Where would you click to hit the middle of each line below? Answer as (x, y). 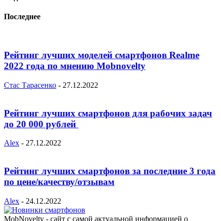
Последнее (22, 17)
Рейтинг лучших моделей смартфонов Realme (102, 55)
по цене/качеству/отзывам (59, 182)
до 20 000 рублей (41, 124)
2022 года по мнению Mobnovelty (75, 66)
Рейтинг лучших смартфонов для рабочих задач (108, 113)
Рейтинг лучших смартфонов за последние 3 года (110, 171)
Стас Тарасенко (30, 85)
